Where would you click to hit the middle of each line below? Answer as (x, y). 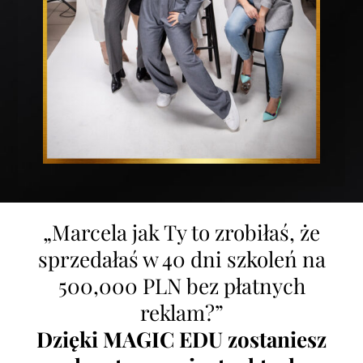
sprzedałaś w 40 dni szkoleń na (181, 259)
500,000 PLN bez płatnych (181, 286)
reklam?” (181, 313)
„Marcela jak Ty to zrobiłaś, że (181, 233)
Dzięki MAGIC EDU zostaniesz (181, 340)
